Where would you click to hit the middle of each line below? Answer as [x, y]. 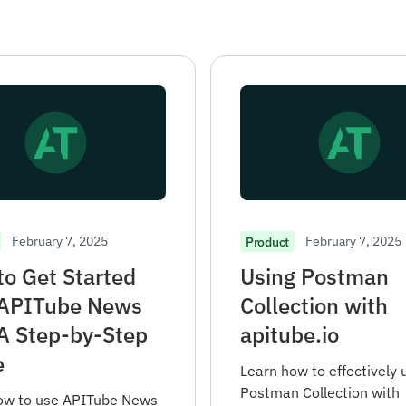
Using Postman [314, 277]
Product [267, 242]
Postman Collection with [320, 393]
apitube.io [290, 335]
